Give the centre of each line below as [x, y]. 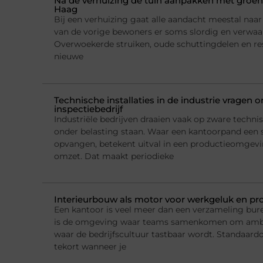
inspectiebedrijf [88, 109]
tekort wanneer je [90, 246]
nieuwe [69, 57]
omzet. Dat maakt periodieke [114, 156]
